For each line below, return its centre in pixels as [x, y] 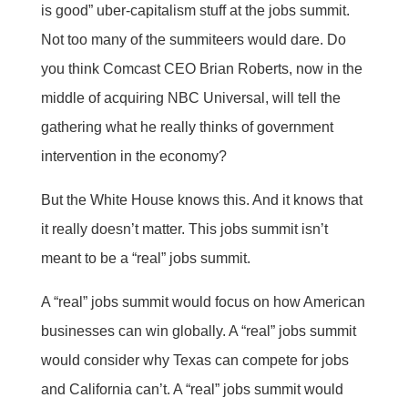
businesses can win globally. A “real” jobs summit [198, 331]
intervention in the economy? [133, 156]
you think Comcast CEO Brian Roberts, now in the [201, 68]
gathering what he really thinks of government [187, 127]
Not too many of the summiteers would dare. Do [193, 39]
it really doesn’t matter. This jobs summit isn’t [184, 229]
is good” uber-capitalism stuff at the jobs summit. [195, 10]
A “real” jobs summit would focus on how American [203, 301]
